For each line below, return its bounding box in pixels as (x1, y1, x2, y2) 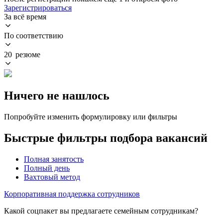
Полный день (24, 163, 70, 172)
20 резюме (4, 50, 40, 59)
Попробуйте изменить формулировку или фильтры (4, 112, 177, 121)
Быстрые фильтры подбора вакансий (4, 131, 208, 144)
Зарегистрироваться (4, 3, 72, 12)
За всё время (4, 12, 46, 21)
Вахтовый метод (24, 172, 80, 181)
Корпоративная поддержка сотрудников (4, 189, 140, 198)
